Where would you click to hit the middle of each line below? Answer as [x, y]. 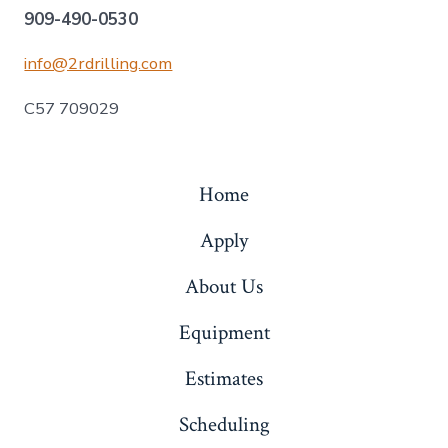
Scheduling [224, 425]
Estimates [224, 379]
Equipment [224, 333]
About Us [224, 287]
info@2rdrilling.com [98, 64]
